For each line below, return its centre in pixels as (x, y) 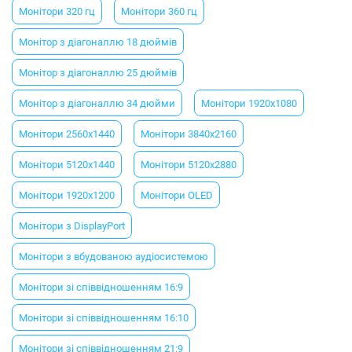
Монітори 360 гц (159, 11)
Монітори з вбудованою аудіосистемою (114, 256)
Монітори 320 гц (57, 11)
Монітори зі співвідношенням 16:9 (101, 287)
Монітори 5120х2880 (189, 164)
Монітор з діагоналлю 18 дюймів (98, 42)
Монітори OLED (177, 195)
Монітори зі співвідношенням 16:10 (104, 317)
